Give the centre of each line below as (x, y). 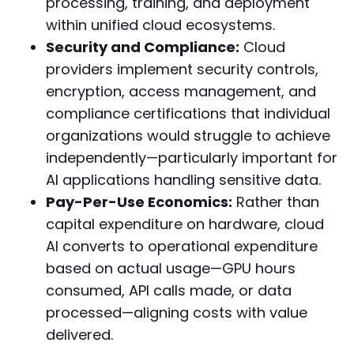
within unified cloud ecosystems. (160, 24)
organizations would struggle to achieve (188, 135)
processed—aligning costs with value (176, 312)
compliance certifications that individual (188, 113)
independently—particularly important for (191, 157)
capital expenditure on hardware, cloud (185, 224)
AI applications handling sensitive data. (183, 179)
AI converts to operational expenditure (181, 246)
